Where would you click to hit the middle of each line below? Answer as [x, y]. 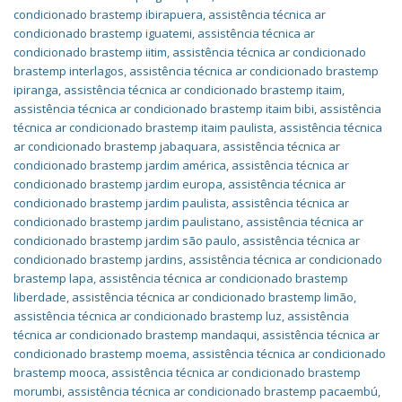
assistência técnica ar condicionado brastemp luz [148, 316]
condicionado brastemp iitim [90, 52]
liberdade [40, 297]
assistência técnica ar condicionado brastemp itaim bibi [164, 109]
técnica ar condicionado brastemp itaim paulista [144, 127]
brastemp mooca [60, 372]
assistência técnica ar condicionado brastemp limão [213, 297]
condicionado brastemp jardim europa [118, 184]
